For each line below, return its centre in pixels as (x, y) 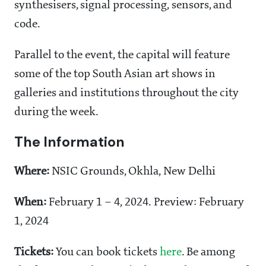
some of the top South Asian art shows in (115, 75)
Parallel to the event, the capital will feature (122, 56)
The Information (69, 142)
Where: (32, 172)
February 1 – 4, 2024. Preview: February (145, 203)
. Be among (208, 253)
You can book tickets (107, 253)
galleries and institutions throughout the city (126, 94)
